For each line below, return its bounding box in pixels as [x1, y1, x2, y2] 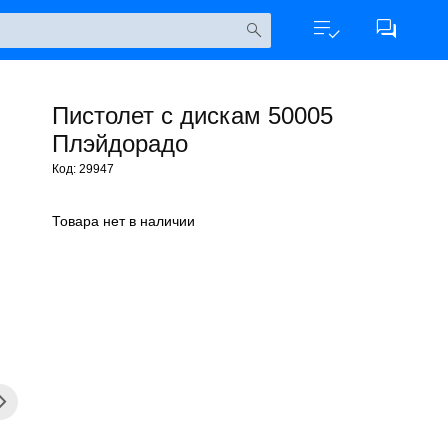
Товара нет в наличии [52, 213, 195, 229]
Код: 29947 [52, 162, 114, 176]
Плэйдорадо [52, 130, 188, 157]
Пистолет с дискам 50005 [52, 102, 333, 129]
